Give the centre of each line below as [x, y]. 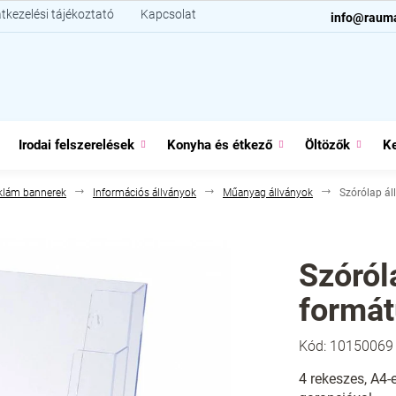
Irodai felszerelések [76, 145]
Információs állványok [145, 193]
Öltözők [327, 145]
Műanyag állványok [268, 193]
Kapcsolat [168, 14]
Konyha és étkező [220, 145]
